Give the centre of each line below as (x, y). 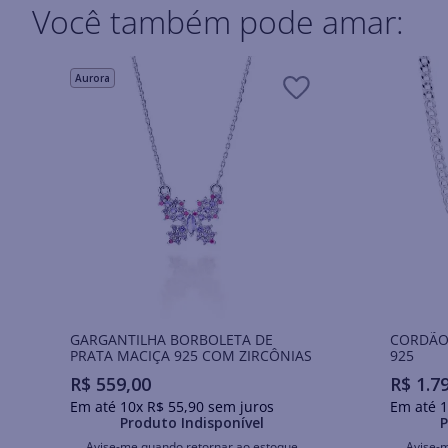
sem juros (238, 406)
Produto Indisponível (191, 422)
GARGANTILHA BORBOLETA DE (171, 339)
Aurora (92, 78)
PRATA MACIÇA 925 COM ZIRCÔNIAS (190, 355)
